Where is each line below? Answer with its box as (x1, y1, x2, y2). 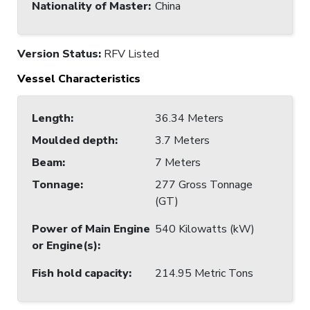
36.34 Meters (155, 110, 224, 126)
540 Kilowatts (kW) (155, 221, 255, 237)
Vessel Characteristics (17, 71, 140, 86)
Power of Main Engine (32, 221, 150, 237)
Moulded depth (32, 132, 115, 148)
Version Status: (17, 46, 104, 62)
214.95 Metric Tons (155, 265, 253, 281)
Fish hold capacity (32, 265, 129, 281)
